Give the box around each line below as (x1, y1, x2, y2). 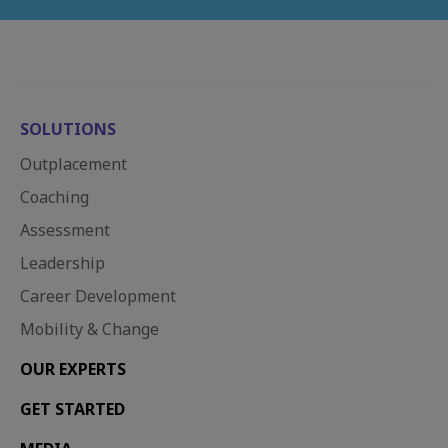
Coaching (20, 185, 89, 208)
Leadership (20, 251, 105, 274)
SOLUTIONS (20, 117, 116, 140)
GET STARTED (20, 397, 125, 420)
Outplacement (20, 152, 127, 175)
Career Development (20, 284, 176, 307)
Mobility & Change (20, 317, 159, 340)
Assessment (20, 218, 110, 241)
